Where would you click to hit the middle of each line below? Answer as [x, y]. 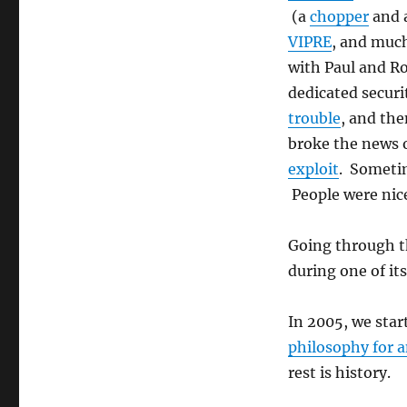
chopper [339, 16]
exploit [313, 169]
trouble [314, 118]
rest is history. [339, 372]
